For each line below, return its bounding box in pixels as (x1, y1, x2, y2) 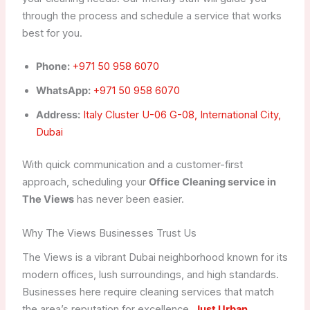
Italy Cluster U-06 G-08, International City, (80, 109, 281, 122)
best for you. (21, 27, 82, 39)
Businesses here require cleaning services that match (21, 285, 274, 298)
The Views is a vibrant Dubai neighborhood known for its (21, 250, 288, 264)
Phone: (35, 60, 70, 73)
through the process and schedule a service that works (21, 10, 282, 22)
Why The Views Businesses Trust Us (21, 226, 197, 239)
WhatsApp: (35, 84, 91, 98)
